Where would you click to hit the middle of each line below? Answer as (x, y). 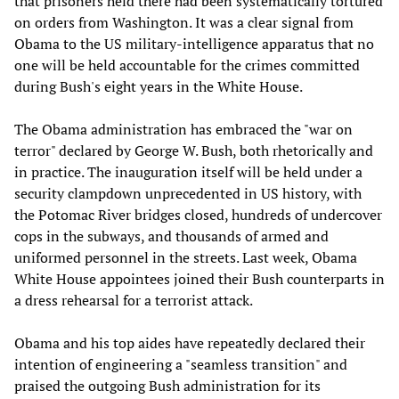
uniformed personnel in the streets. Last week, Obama (186, 257)
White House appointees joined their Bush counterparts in (199, 278)
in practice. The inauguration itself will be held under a (188, 171)
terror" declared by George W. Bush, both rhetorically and (194, 150)
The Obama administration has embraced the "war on (183, 129)
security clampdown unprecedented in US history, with (188, 193)
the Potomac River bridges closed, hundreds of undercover (198, 214)
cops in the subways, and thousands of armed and (171, 236)
